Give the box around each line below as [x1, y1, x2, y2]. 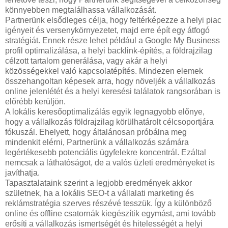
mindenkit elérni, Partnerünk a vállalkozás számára [5, 137, 189, 147]
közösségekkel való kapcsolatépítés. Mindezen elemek [5, 66, 203, 75]
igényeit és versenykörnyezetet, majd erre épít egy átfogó [5, 25, 210, 35]
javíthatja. [5, 168, 40, 177]
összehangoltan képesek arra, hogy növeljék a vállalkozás [5, 76, 215, 85]
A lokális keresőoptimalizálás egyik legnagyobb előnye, [5, 107, 205, 116]
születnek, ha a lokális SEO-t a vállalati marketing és [5, 188, 194, 197]
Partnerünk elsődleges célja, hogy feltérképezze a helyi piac [5, 15, 221, 24]
